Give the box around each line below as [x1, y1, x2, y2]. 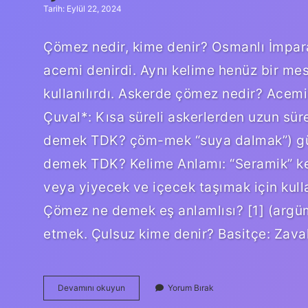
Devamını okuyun [58, 282, 125, 293]
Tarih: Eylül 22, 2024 [43, 3, 122, 14]
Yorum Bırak [168, 282, 214, 293]
